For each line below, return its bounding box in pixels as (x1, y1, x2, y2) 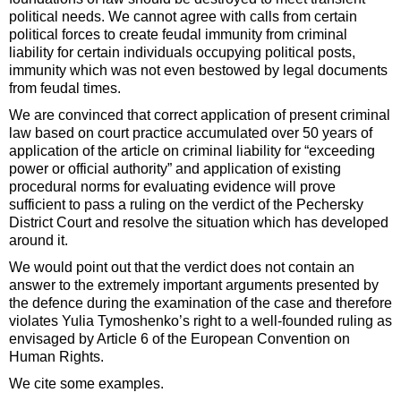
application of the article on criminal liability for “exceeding (9, 143, 375, 159)
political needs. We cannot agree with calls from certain (9, 9, 357, 25)
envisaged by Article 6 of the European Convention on (9, 331, 350, 347)
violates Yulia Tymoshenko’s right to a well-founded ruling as (9, 313, 392, 329)
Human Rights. (9, 349, 104, 365)
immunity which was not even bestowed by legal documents (9, 63, 388, 79)
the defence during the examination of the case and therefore (9, 295, 392, 311)
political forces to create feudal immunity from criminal (9, 27, 347, 43)
